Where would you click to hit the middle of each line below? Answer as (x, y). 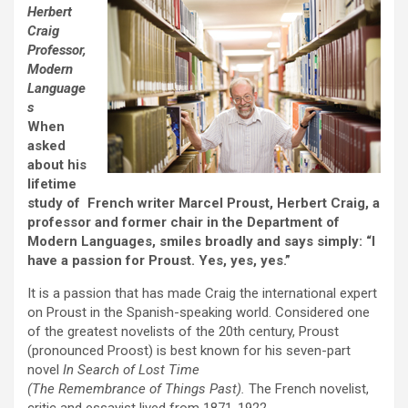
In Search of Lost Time (131, 370)
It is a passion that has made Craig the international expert (202, 294)
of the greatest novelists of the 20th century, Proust (183, 332)
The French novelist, (307, 389)
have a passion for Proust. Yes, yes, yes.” (159, 261)
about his (57, 165)
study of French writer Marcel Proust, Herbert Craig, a (204, 204)
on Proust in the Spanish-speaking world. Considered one (199, 313)
